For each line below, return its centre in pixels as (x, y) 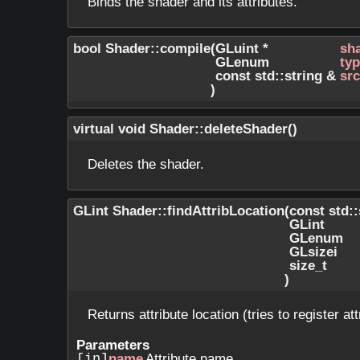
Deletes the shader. (146, 164)
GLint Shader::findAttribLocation (179, 211)
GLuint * (244, 48)
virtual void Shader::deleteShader (180, 129)
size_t (310, 265)
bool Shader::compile (142, 48)
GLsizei (315, 252)
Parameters (113, 345)
